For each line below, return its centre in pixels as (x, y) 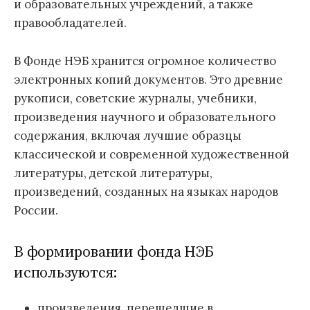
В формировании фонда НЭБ (114, 253)
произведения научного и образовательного (145, 117)
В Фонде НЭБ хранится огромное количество (145, 61)
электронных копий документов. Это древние (148, 79)
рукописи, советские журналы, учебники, (135, 98)
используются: (66, 273)
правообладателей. (70, 23)
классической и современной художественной (152, 154)
